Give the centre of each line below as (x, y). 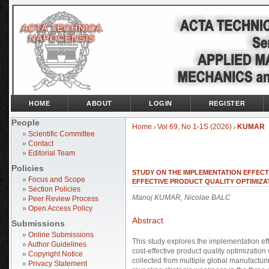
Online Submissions (61, 235)
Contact (41, 144)
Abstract (148, 220)
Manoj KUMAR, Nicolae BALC (181, 198)
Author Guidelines (57, 244)
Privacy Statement (58, 264)
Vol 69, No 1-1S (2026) (195, 127)
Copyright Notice (56, 254)
